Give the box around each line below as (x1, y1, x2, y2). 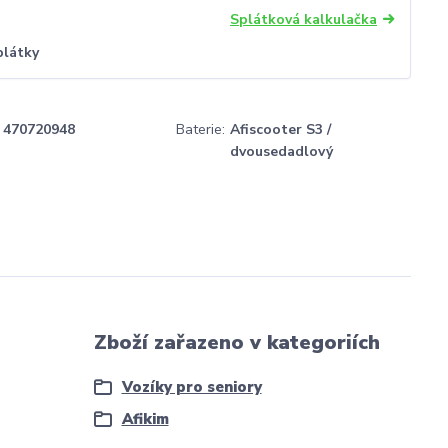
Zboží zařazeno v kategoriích (93, 329, 380, 357)
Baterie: (176, 120, 225, 140)
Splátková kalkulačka (230, 10, 377, 30)
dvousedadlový (230, 142, 333, 162)
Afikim (121, 409, 169, 430)
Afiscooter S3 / (230, 120, 331, 140)
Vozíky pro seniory (121, 377, 262, 398)
